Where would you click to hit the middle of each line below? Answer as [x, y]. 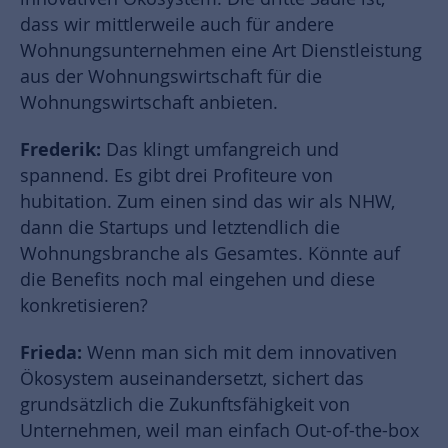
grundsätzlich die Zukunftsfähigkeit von [185, 405]
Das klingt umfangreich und [222, 150]
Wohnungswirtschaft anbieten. [149, 103]
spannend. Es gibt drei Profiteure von [176, 176]
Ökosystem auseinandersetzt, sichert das [192, 379]
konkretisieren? [84, 306]
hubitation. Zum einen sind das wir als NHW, [207, 202]
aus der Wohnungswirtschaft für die [171, 77]
